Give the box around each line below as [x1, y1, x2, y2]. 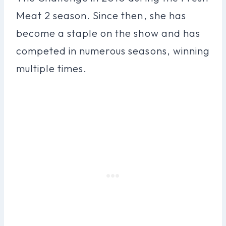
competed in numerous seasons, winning [16, 44, 210, 57]
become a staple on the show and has [16, 26, 200, 39]
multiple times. [16, 62, 87, 75]
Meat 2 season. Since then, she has [16, 9, 186, 22]
